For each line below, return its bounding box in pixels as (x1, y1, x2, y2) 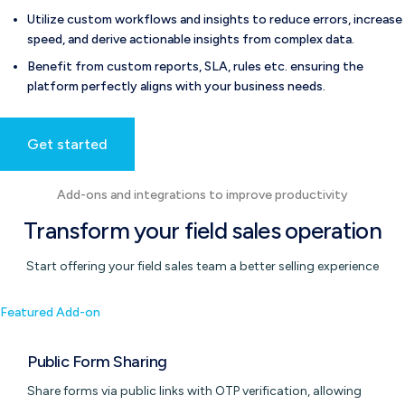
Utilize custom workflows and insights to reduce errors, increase (27, 12, 402, 27)
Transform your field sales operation (24, 216, 381, 246)
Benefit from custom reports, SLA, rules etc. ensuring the (27, 59, 363, 74)
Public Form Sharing (27, 352, 167, 372)
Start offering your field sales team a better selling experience (26, 259, 379, 275)
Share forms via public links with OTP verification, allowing (27, 383, 362, 400)
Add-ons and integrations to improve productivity (57, 187, 348, 202)
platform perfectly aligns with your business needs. (27, 79, 325, 94)
